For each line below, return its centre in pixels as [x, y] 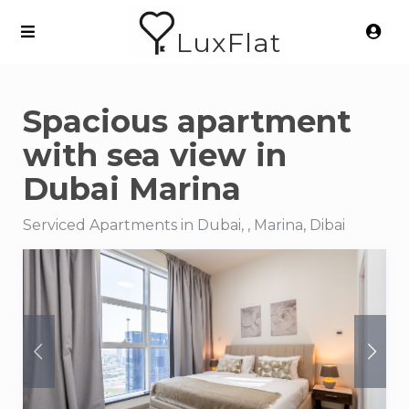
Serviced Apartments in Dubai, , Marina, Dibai [184, 225]
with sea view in [155, 155]
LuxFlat [228, 43]
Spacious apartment [187, 121]
